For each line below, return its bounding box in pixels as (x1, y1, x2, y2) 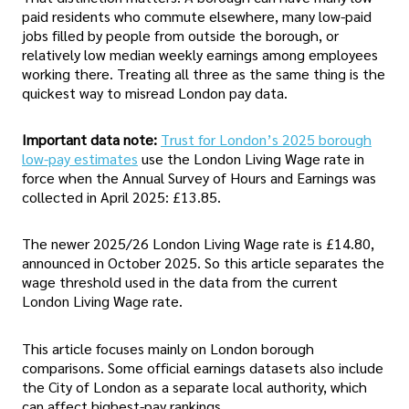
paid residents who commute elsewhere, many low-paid (22, 5, 372, 26)
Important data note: (22, 130, 157, 150)
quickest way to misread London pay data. (22, 82, 288, 102)
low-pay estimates (22, 149, 138, 169)
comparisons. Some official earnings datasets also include (22, 357, 383, 377)
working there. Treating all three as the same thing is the (22, 63, 385, 83)
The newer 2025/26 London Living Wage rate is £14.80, (22, 234, 374, 254)
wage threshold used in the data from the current (22, 272, 338, 292)
